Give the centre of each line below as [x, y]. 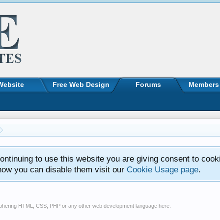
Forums [148, 84]
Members [204, 84]
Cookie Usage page [163, 169]
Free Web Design [81, 84]
